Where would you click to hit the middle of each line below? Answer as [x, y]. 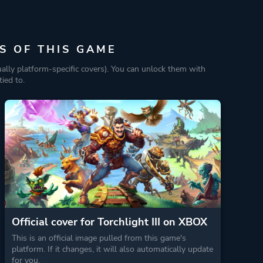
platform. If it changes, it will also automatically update [112, 249]
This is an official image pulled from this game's [99, 238]
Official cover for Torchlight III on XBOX [109, 222]
